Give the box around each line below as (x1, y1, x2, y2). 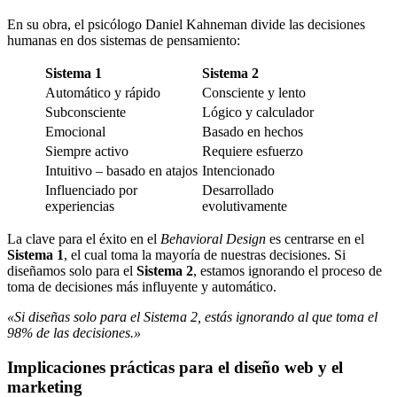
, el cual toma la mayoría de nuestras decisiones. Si (64, 247, 346, 263)
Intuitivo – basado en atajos (45, 163, 198, 179)
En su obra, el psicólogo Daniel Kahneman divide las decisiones (7, 17, 365, 33)
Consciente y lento (202, 85, 306, 101)
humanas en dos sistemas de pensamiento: (7, 33, 240, 49)
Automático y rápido (45, 85, 160, 101)
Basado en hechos (202, 124, 303, 140)
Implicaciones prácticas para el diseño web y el (7, 357, 343, 377)
